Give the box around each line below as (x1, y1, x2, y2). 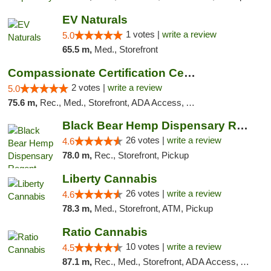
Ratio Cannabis (62, 226, 148, 238)
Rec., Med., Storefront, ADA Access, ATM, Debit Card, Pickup (94, 256, 240, 267)
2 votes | (71, 82, 108, 93)
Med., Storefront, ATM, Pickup (94, 203, 213, 214)
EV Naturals (62, 13, 128, 26)
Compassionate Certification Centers (184, 67, 195, 79)
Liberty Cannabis (62, 172, 157, 185)
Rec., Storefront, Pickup (94, 150, 189, 160)
